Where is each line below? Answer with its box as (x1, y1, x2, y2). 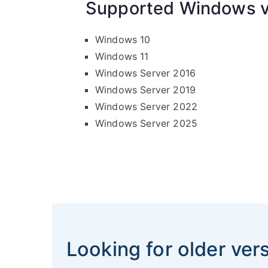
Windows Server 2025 (95, 117, 198, 129)
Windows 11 (95, 50, 149, 62)
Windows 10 (95, 33, 151, 45)
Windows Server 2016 (95, 67, 196, 79)
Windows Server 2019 (95, 84, 196, 96)
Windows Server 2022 (95, 100, 198, 112)
